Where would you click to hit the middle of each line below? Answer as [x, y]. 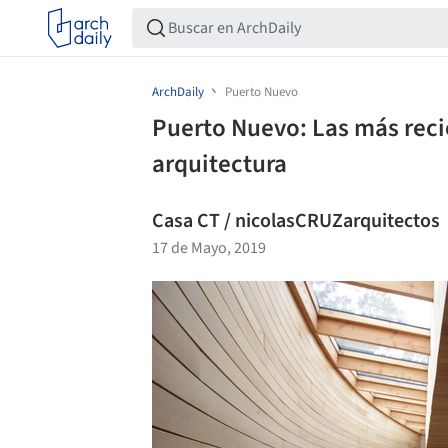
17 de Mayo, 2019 [209, 248]
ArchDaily [178, 92]
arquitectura [219, 164]
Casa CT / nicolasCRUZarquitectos [296, 221]
